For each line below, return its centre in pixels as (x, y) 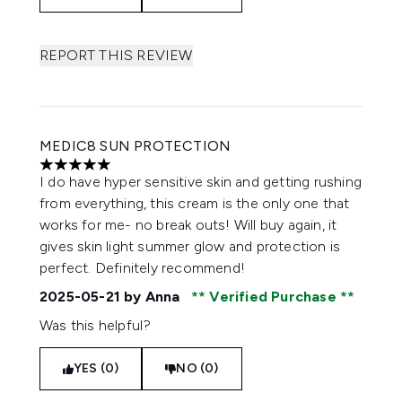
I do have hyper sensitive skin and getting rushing (201, 182)
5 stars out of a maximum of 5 (136, 173)
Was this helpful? (96, 325)
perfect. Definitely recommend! (142, 268)
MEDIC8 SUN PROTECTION (135, 146)
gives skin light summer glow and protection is (190, 246)
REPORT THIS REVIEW (116, 55)
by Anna (152, 297)
